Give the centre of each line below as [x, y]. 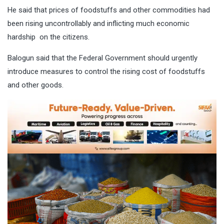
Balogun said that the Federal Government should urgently [102, 58]
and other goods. [35, 85]
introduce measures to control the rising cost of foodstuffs [106, 72]
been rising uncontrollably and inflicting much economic [98, 24]
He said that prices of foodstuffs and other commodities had [109, 10]
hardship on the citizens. [48, 37]
